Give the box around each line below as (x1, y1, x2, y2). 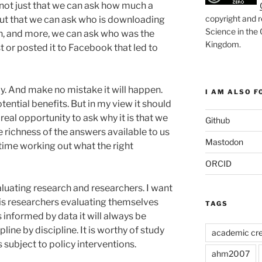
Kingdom (205, 39, 239, 49)
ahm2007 (211, 248, 250, 258)
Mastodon (205, 136, 243, 147)
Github (205, 115, 230, 125)
